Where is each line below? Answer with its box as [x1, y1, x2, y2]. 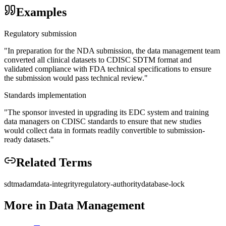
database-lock [141, 180, 185, 189]
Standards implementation [4, 91, 86, 100]
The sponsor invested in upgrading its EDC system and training [8, 108, 209, 117]
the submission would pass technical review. [4, 74, 144, 83]
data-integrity [36, 180, 78, 189]
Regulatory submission [4, 29, 77, 38]
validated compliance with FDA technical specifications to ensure [4, 65, 211, 74]
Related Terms [16, 156, 92, 169]
